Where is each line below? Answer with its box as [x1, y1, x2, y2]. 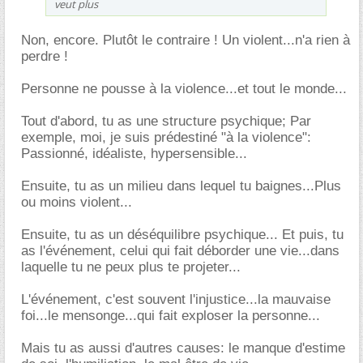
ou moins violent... [21, 194, 132, 210]
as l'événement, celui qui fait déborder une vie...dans [21, 242, 340, 258]
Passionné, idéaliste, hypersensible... [21, 145, 247, 161]
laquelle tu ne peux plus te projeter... [21, 258, 241, 275]
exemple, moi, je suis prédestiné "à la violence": [21, 129, 311, 145]
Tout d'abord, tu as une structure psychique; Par [21, 113, 311, 129]
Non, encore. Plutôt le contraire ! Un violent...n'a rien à [21, 32, 350, 48]
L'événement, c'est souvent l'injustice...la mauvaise [21, 291, 331, 307]
